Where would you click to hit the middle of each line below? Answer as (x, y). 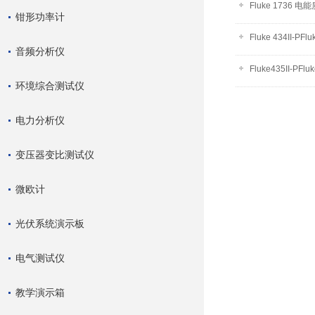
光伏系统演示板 (50, 224)
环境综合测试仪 (50, 86)
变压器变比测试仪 (55, 155)
